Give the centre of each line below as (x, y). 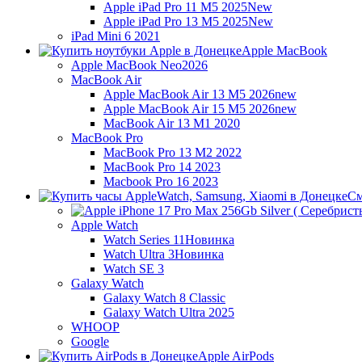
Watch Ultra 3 (139, 254)
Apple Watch (105, 225)
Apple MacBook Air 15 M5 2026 (189, 109)
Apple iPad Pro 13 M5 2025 (176, 21)
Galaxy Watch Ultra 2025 (169, 312)
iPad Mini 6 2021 (116, 36)
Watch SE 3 (134, 269)
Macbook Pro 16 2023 (161, 181)
